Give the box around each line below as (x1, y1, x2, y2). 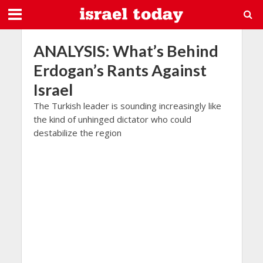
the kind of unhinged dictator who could (33, 113, 191, 125)
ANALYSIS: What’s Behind (33, 41, 218, 60)
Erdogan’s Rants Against (33, 60, 207, 80)
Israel (33, 80, 73, 99)
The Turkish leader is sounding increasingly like (33, 100, 221, 112)
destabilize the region (33, 127, 122, 139)
